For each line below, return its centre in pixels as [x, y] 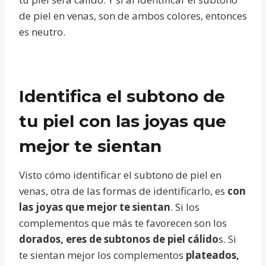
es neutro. [42, 31]
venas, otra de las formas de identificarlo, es [123, 191]
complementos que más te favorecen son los [123, 223]
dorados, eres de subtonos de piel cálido [119, 239]
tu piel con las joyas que [123, 121]
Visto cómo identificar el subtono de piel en [120, 175]
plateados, [213, 255]
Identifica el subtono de [122, 96]
